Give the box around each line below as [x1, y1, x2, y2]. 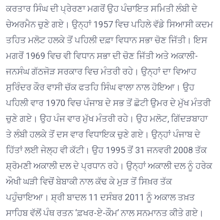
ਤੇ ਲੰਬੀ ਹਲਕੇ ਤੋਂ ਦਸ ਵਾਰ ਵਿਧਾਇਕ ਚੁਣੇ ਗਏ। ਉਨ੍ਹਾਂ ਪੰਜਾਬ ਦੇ [6, 129, 200, 140]
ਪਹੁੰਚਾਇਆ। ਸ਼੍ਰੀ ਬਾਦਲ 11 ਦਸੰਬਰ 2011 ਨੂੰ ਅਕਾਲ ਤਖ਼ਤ [6, 192, 195, 203]
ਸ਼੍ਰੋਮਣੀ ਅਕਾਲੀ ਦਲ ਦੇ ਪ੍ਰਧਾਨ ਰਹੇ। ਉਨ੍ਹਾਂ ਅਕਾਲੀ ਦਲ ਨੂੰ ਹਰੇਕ [6, 161, 212, 171]
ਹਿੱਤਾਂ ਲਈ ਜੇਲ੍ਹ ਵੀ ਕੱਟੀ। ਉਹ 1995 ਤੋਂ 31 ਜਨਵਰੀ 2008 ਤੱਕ [6, 145, 207, 156]
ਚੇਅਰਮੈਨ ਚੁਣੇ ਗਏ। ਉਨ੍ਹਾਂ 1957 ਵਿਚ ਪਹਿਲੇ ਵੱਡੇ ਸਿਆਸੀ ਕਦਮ [6, 19, 213, 30]
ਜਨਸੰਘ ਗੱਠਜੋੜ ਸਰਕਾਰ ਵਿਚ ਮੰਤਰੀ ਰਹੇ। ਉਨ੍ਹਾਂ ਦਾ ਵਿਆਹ [6, 66, 196, 77]
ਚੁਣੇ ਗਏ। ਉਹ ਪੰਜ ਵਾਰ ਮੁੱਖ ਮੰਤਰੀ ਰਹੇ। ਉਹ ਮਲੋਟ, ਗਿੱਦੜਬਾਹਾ [6, 113, 208, 124]
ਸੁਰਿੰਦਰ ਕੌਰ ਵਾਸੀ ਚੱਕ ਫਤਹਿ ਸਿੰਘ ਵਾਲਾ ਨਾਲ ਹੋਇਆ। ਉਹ [6, 82, 194, 93]
